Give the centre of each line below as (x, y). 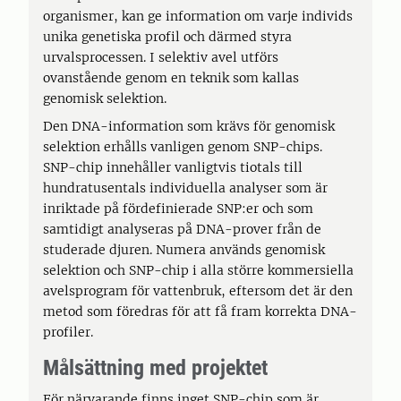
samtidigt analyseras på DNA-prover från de (182, 229)
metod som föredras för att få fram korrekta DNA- (200, 311)
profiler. (70, 332)
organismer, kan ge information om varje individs (198, 16)
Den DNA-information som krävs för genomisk (189, 126)
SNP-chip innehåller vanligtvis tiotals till (173, 167)
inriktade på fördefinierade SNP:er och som (178, 209)
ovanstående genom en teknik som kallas (171, 78)
